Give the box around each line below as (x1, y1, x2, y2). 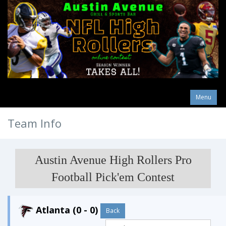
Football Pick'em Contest (51, 171, 175, 184)
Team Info (8, 116, 62, 131)
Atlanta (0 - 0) (36, 203, 98, 216)
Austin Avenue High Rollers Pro (34, 153, 192, 166)
